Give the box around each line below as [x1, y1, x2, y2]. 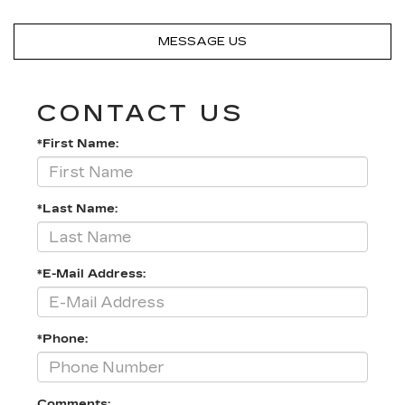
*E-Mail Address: [37, 267, 146, 282]
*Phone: [37, 332, 88, 347]
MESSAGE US [158, 34, 247, 50]
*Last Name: [37, 202, 118, 217]
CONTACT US [37, 99, 244, 128]
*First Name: [37, 137, 118, 152]
